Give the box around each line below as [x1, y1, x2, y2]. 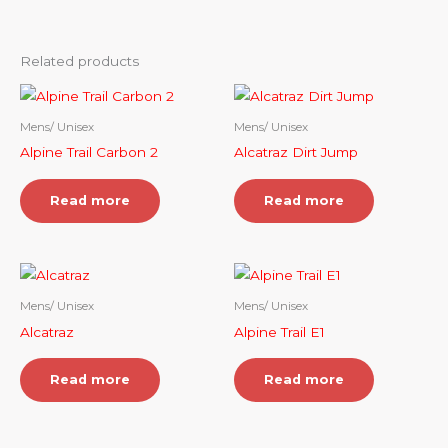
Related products [20, 53, 139, 70]
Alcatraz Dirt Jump [234, 144, 358, 161]
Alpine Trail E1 [234, 323, 325, 340]
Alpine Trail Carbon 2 [20, 144, 158, 161]
